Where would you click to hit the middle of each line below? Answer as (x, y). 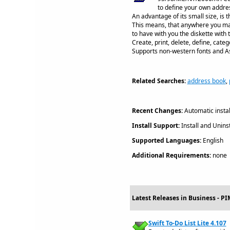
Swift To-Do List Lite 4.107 (187, 223)
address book (206, 81)
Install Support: (156, 126)
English (212, 140)
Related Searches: (159, 81)
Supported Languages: (166, 140)
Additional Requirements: (171, 155)
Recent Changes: (157, 111)
